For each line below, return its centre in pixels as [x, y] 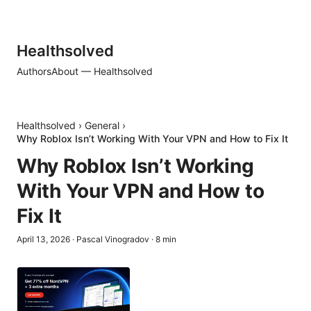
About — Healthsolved [102, 71]
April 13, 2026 [43, 239]
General [102, 125]
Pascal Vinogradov [113, 239]
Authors [34, 71]
